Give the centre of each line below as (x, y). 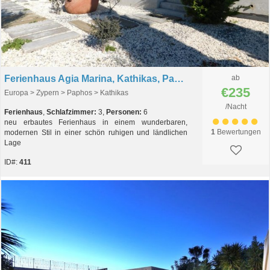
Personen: (124, 112)
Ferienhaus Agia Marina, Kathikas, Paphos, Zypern (179, 79)
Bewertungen (238, 132)
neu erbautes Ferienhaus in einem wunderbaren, (96, 122)
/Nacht (236, 107)
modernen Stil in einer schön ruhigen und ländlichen (96, 133)
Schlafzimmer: (71, 112)
